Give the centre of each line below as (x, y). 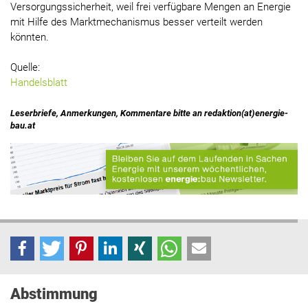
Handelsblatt (39, 83)
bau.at (23, 126)
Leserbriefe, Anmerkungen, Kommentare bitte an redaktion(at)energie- (149, 113)
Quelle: (25, 68)
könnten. (30, 37)
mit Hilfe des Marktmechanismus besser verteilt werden (136, 22)
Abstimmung (54, 294)
